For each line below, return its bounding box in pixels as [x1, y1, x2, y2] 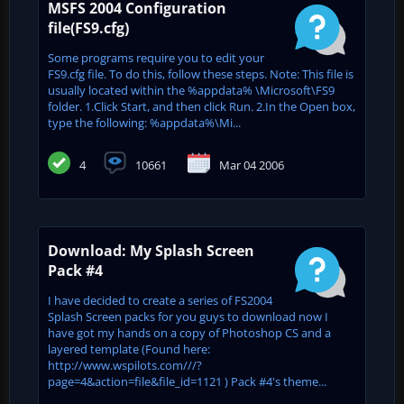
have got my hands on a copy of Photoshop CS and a [48, 324, 331, 341]
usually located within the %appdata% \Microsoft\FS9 [48, 81, 335, 98]
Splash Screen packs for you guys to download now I [48, 308, 328, 325]
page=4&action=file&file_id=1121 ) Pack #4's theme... [48, 372, 326, 390]
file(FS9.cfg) [48, 17, 129, 38]
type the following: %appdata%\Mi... [48, 114, 241, 131]
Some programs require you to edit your [48, 49, 264, 66]
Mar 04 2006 [219, 156, 284, 173]
